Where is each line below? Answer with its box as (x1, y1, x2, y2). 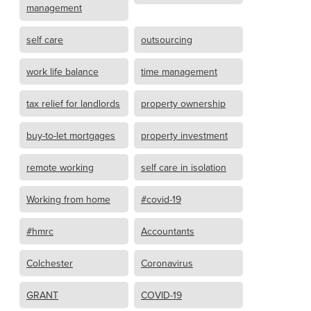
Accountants (141, 224, 194, 238)
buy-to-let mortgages (26, 128, 115, 142)
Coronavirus (141, 255, 193, 270)
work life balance (26, 64, 99, 78)
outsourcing (141, 32, 192, 47)
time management (141, 64, 217, 78)
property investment (141, 128, 228, 142)
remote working (26, 160, 94, 174)
